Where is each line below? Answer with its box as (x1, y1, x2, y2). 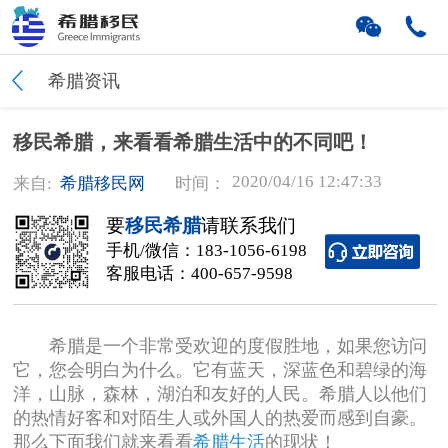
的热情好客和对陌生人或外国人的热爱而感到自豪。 (13, 407, 428, 428)
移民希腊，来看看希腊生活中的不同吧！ (13, 131, 374, 154)
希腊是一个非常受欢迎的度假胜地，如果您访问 (13, 335, 428, 356)
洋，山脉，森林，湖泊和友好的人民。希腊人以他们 (13, 383, 428, 404)
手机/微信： (105, 241, 196, 261)
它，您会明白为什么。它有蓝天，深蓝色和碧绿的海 (13, 359, 428, 380)
